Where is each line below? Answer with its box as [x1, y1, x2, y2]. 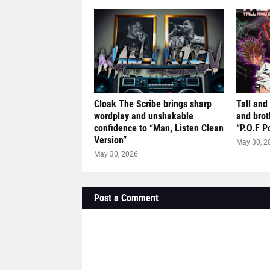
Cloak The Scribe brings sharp [93, 98, 212, 110]
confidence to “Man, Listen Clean [93, 122, 224, 134]
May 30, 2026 [93, 150, 138, 159]
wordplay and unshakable [93, 110, 193, 122]
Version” [93, 134, 127, 146]
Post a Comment [93, 192, 159, 204]
